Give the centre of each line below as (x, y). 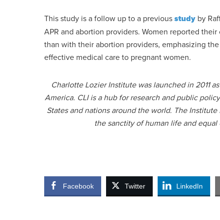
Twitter (135, 186)
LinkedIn (190, 186)
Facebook (78, 186)
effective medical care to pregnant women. (118, 57)
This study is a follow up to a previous (109, 18)
